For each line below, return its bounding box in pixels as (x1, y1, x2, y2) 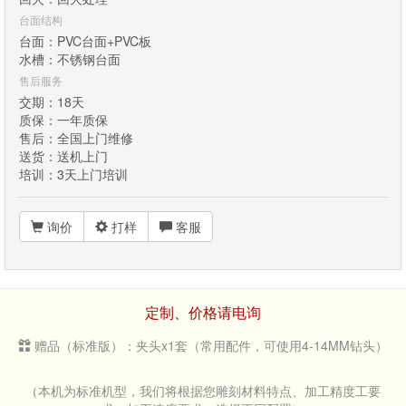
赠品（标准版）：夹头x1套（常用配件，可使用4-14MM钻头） (31, 335, 388, 354)
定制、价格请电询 (145, 301, 261, 323)
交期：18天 (19, 92, 84, 111)
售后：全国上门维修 (19, 128, 133, 147)
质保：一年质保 (19, 110, 108, 129)
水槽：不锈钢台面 (19, 49, 121, 68)
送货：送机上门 (19, 146, 108, 165)
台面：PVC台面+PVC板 (19, 31, 151, 50)
